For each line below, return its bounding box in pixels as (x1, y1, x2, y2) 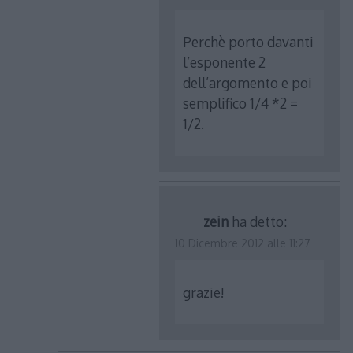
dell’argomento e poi (183, 74, 313, 92)
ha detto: (232, 213, 288, 231)
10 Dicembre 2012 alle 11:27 (175, 236, 311, 251)
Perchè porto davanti (183, 33, 314, 51)
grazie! (183, 283, 225, 301)
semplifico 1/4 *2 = (183, 95, 299, 113)
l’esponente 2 (183, 54, 266, 72)
